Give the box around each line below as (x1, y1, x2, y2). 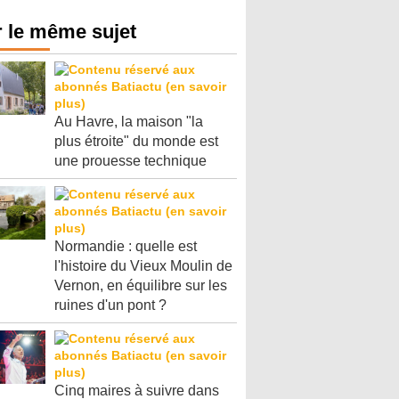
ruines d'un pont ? (54, 297, 167, 313)
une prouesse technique (54, 153, 207, 169)
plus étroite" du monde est (54, 134, 218, 150)
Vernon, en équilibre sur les (54, 278, 227, 294)
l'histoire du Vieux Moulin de (54, 258, 232, 274)
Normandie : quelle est (54, 239, 197, 255)
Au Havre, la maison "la (54, 114, 203, 130)
